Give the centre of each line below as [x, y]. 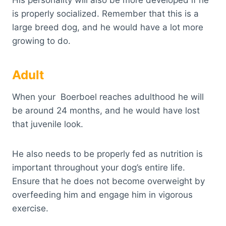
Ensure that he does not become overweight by [108, 181]
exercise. [30, 209]
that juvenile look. [48, 124]
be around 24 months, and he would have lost [106, 111]
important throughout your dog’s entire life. [99, 168]
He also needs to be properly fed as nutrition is [107, 154]
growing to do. [41, 41]
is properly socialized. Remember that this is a [105, 14]
